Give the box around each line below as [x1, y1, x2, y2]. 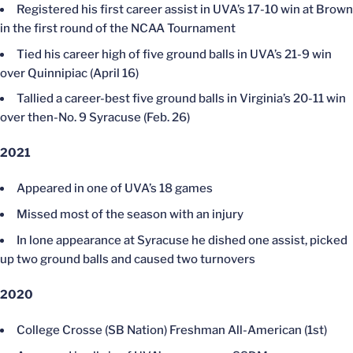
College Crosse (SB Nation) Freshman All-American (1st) [17, 322, 327, 337]
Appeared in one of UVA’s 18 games [17, 181, 213, 196]
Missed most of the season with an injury [17, 207, 243, 221]
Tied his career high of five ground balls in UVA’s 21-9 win [17, 46, 332, 61]
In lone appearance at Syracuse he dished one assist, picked [17, 232, 347, 247]
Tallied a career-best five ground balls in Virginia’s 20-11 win [17, 91, 346, 106]
